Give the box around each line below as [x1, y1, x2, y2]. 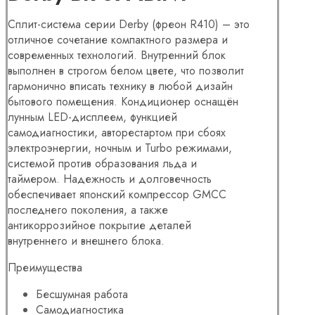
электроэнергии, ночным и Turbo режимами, [8, 139, 232, 156]
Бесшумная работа [36, 285, 128, 302]
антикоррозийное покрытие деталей [8, 217, 191, 233]
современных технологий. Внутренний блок [8, 46, 226, 63]
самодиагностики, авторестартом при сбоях [8, 124, 226, 141]
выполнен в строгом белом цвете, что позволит [8, 62, 244, 79]
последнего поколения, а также [8, 201, 168, 218]
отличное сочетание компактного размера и [8, 31, 228, 48]
